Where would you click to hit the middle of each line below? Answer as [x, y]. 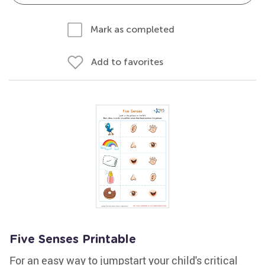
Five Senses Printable [73, 240]
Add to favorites [127, 62]
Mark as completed [132, 29]
